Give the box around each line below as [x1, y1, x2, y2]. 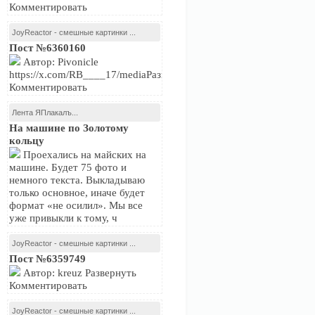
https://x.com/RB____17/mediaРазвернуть [9, 69, 198, 80]
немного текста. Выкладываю [9, 174, 145, 186]
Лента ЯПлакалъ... [12, 108, 78, 117]
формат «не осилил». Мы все [9, 200, 143, 211]
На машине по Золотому [9, 122, 129, 134]
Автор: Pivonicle [20, 56, 98, 67]
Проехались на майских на [20, 149, 146, 160]
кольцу [9, 135, 44, 146]
